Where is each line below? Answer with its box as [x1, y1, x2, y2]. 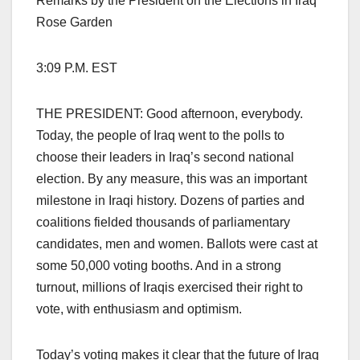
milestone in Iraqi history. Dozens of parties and [36, 194, 305, 208]
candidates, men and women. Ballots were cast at [36, 237, 317, 252]
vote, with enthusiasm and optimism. [36, 302, 242, 317]
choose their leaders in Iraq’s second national [36, 150, 294, 165]
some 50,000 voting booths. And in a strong [36, 259, 281, 273]
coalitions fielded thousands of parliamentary [36, 215, 290, 230]
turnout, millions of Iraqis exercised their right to [36, 280, 303, 295]
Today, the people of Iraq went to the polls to [36, 129, 284, 143]
